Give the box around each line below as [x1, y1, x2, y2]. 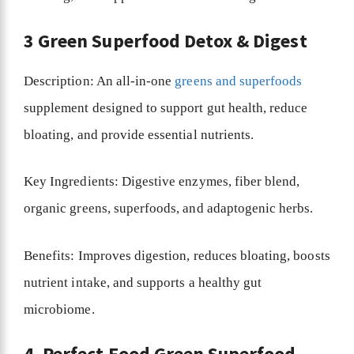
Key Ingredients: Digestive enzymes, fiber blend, [24, 174, 300, 190]
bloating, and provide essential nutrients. [24, 126, 258, 142]
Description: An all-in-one [24, 73, 175, 88]
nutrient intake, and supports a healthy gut [24, 274, 262, 290]
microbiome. [24, 301, 98, 317]
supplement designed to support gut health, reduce [24, 100, 308, 115]
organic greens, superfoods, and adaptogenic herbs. [24, 201, 317, 217]
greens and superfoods [175, 73, 303, 88]
